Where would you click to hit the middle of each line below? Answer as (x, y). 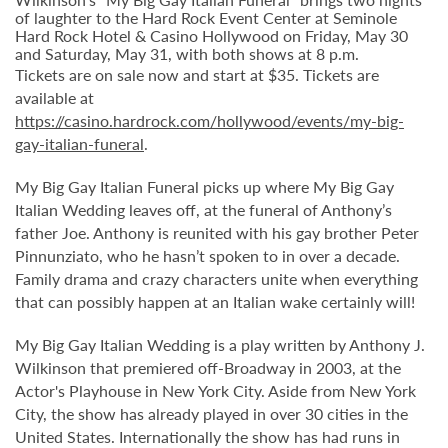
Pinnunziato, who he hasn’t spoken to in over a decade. (207, 255)
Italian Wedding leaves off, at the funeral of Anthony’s (203, 209)
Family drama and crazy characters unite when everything (216, 278)
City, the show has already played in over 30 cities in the (211, 413)
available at (54, 97)
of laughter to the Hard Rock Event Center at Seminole (206, 17)
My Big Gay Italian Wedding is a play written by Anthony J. (220, 344)
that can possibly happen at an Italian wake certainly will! (215, 301)
